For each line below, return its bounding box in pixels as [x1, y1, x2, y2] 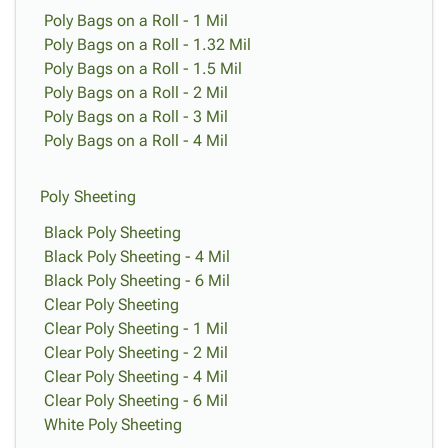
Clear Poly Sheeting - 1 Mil [44, 319, 228, 338]
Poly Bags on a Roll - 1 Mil [44, 11, 228, 30]
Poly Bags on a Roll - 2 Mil [44, 83, 228, 102]
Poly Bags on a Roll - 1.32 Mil [44, 35, 251, 54]
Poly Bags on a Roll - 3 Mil [44, 107, 228, 126]
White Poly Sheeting [44, 415, 182, 434]
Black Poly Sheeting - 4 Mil [44, 247, 230, 266]
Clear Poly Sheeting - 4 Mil [44, 367, 228, 386]
